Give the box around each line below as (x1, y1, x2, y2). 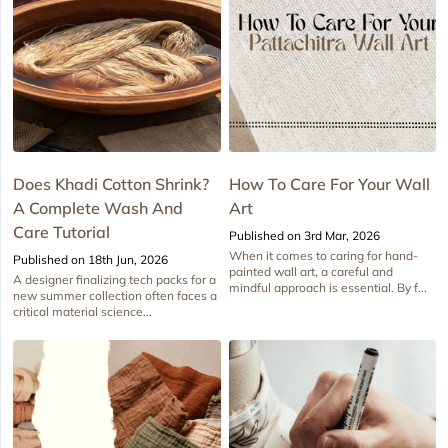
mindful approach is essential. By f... (228, 279, 427, 295)
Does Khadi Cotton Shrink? (13, 173, 209, 194)
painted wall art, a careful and (228, 263, 393, 279)
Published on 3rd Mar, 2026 (228, 227, 380, 243)
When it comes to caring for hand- (228, 247, 418, 263)
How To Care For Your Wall (228, 173, 430, 194)
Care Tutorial (13, 221, 110, 242)
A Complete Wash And (13, 197, 183, 218)
